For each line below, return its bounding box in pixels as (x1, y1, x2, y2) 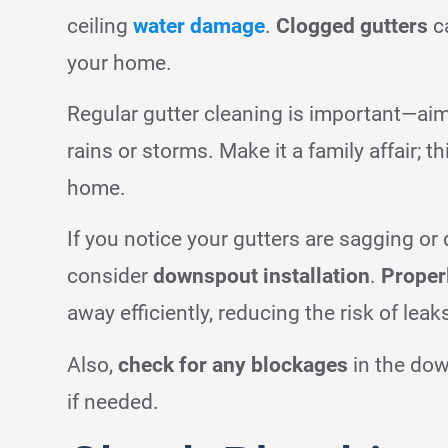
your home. (67, 50, 173, 75)
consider (67, 264, 154, 289)
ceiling (67, 13, 134, 38)
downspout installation (153, 264, 371, 289)
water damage (133, 13, 266, 38)
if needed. (67, 389, 160, 414)
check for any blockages (118, 352, 349, 377)
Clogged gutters (276, 13, 429, 38)
